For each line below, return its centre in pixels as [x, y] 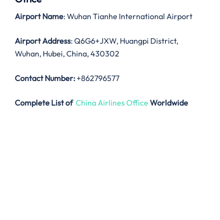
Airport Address [43, 41]
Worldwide [169, 103]
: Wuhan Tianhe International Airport [128, 16]
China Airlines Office [112, 103]
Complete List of [44, 103]
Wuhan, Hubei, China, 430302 [67, 54]
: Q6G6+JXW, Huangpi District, [124, 41]
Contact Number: [45, 78]
